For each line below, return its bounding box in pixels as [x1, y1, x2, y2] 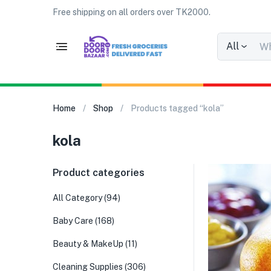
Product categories [53, 167, 145, 178]
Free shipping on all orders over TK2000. [53, 7, 211, 17]
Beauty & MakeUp [53, 239, 123, 249]
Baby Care [53, 216, 93, 226]
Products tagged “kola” [131, 103, 224, 113]
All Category [53, 193, 102, 203]
